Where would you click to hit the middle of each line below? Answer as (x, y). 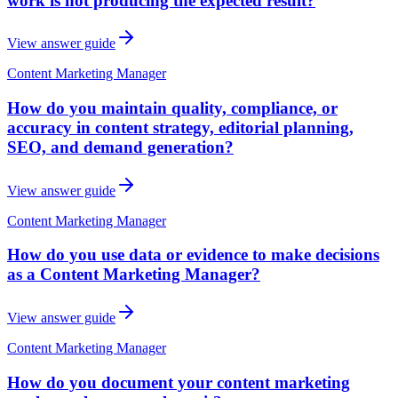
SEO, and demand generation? (120, 147)
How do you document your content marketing (179, 382)
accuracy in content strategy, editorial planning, (180, 127)
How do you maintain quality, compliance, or (172, 107)
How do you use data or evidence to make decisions (193, 255)
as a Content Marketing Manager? (134, 275)
